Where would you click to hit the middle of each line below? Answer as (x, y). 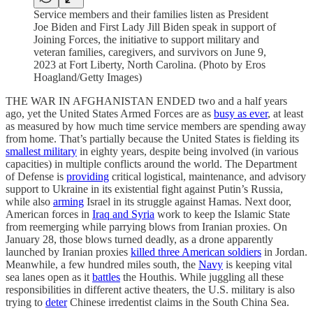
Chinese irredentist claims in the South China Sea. (178, 302)
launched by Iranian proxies (68, 252)
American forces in (49, 214)
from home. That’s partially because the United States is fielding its (152, 139)
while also (29, 202)
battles (106, 277)
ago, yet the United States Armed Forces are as (110, 114)
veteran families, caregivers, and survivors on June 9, (150, 52)
